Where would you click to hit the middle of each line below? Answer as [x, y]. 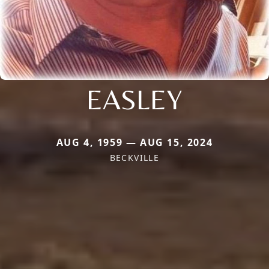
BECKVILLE [134, 158]
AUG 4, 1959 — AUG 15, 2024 [134, 143]
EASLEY [134, 99]
